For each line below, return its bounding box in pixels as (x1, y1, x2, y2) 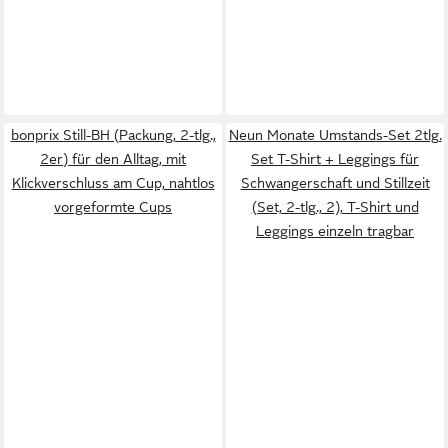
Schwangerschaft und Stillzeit (240, 174, 430, 191)
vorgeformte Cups (54, 198, 172, 215)
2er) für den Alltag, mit (40, 150, 186, 167)
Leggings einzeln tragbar (256, 222, 414, 239)
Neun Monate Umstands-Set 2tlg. (228, 126, 442, 143)
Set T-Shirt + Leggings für (251, 150, 419, 167)
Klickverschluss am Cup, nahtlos (11, 174, 215, 191)
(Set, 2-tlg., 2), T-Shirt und (251, 198, 419, 215)
